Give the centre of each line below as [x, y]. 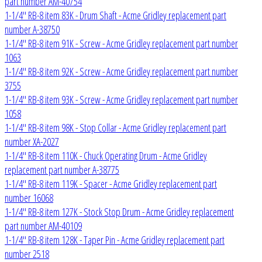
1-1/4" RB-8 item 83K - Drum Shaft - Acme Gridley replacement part [116, 15]
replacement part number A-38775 [62, 169]
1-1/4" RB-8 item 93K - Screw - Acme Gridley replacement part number [121, 99]
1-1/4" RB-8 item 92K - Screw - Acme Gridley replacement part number [121, 71]
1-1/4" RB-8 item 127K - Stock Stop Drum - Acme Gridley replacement [119, 211]
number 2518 [27, 254]
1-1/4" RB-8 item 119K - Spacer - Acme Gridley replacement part [111, 183]
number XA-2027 [32, 141]
